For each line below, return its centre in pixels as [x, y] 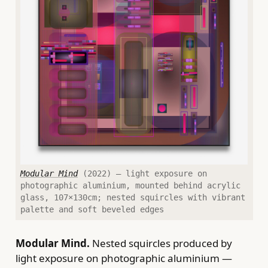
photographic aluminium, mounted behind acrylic [130, 185]
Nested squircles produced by [161, 243]
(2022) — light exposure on [142, 173]
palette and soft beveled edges [92, 209]
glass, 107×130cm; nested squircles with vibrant [133, 197]
